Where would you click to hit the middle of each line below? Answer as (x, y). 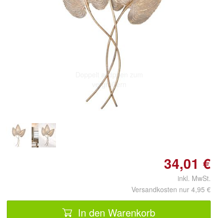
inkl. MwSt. (190, 178)
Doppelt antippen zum (109, 74)
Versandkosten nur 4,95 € (171, 189)
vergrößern (109, 84)
